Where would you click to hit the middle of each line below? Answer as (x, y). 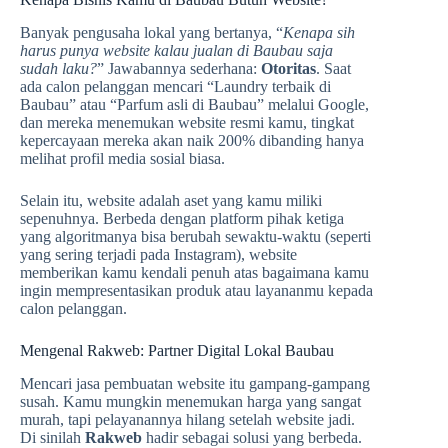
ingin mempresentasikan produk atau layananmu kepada (196, 291)
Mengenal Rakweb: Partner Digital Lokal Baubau (177, 351)
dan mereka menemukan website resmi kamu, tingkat (187, 123)
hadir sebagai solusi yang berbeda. (252, 437)
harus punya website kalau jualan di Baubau (161, 51)
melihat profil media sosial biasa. (122, 159)
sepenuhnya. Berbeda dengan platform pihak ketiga (182, 219)
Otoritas (288, 69)
